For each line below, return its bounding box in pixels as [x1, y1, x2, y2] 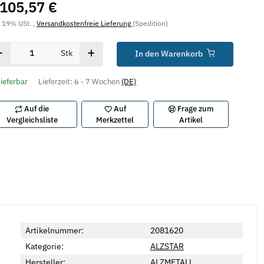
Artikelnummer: [25, 225, 84, 236]
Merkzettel [96, 114, 134, 125]
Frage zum [177, 103, 214, 114]
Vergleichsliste [6, 114, 58, 125]
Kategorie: [25, 240, 64, 252]
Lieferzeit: [38, 76, 75, 87]
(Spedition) [132, 18, 168, 28]
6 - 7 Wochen [74, 76, 122, 87]
